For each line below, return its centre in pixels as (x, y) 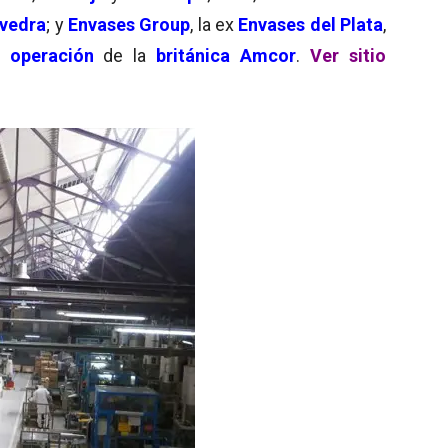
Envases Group (129, 24)
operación (51, 55)
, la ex (214, 24)
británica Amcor (226, 55)
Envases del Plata (311, 24)
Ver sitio (348, 55)
